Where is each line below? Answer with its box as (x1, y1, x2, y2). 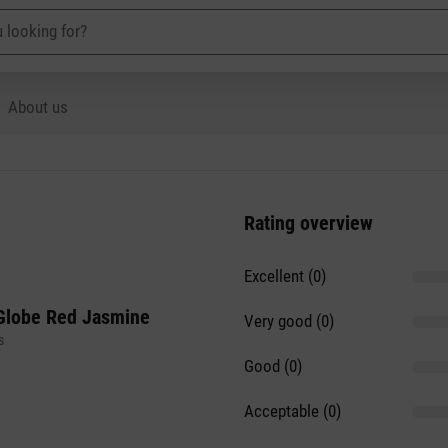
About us (7, 97, 68, 117)
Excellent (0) (244, 265, 326, 286)
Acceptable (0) (244, 400, 341, 421)
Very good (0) (244, 310, 334, 331)
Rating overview (244, 211, 373, 235)
